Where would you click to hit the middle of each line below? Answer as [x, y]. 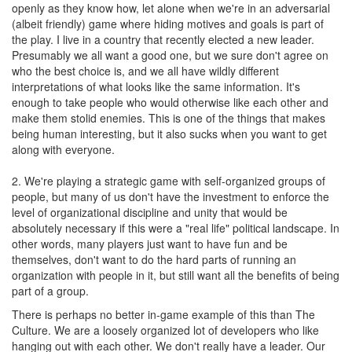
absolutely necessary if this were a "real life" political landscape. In [176, 228]
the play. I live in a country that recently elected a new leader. [163, 39]
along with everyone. [63, 149]
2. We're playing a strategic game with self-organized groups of [169, 181]
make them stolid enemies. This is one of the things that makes [169, 118]
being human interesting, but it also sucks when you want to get [169, 134]
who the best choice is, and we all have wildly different [145, 71]
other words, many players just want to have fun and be [150, 244]
